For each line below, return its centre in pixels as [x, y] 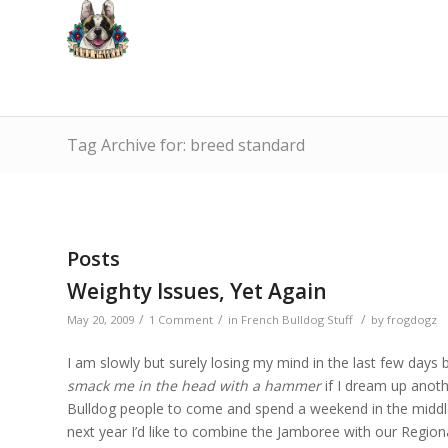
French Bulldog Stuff [297, 319]
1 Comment [181, 319]
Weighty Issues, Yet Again [197, 291]
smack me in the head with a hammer [194, 385]
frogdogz [412, 319]
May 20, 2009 [100, 319]
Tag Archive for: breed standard [186, 145]
